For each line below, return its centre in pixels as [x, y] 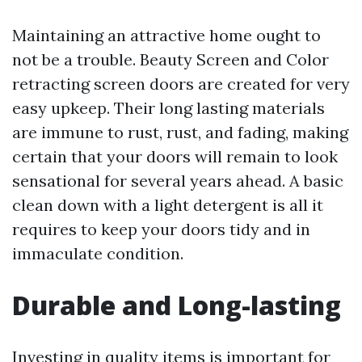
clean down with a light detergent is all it [168, 205]
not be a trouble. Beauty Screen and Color [170, 59]
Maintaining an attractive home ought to [166, 35]
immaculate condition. [98, 253]
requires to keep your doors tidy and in [161, 229]
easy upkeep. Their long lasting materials [168, 108]
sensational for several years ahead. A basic [178, 181]
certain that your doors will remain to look [175, 156]
